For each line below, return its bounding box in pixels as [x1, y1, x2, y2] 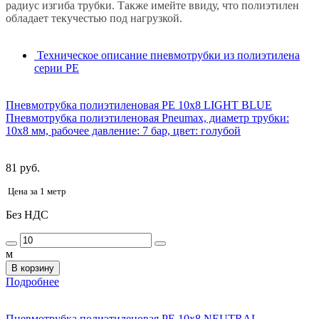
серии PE [34, 61, 79, 74]
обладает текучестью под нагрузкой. [6, 11, 182, 24]
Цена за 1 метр [8, 185, 66, 197]
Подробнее [6, 275, 59, 288]
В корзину [11, 262, 54, 273]
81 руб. [6, 161, 40, 174]
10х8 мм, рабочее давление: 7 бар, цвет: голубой [6, 124, 241, 137]
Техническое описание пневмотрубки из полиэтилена [37, 48, 300, 61]
